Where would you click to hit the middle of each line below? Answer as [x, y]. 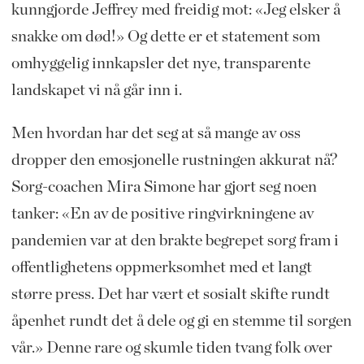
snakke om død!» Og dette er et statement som [165, 36]
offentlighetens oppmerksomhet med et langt [161, 267]
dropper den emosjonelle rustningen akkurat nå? [174, 160]
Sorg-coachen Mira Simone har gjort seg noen [164, 186]
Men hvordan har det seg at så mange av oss [156, 133]
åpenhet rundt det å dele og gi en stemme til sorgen [181, 321]
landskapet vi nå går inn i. [96, 90]
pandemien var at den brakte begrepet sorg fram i [175, 240]
